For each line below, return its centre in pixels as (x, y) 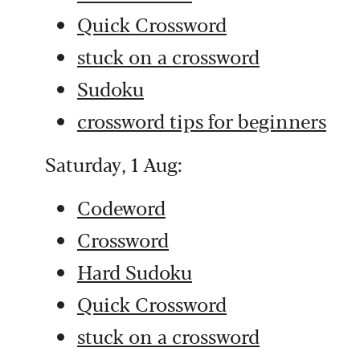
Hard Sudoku (135, 271)
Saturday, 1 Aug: (114, 164)
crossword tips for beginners (202, 120)
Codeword (121, 207)
